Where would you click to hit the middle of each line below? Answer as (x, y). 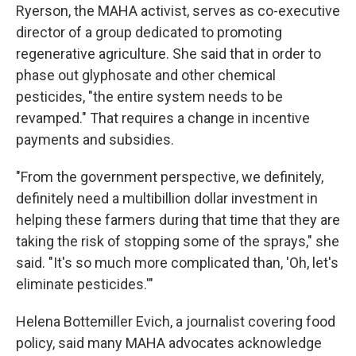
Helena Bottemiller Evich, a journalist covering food (176, 321)
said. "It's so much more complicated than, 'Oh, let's (177, 263)
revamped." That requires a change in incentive (163, 118)
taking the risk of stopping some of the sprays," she (178, 241)
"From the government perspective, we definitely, (170, 177)
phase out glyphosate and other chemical (146, 75)
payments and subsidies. (95, 139)
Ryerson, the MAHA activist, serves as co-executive (178, 11)
